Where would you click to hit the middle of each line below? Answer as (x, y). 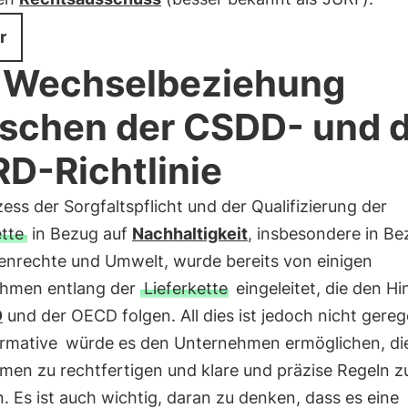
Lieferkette (185, 288)
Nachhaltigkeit (189, 234)
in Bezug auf (79, 234)
